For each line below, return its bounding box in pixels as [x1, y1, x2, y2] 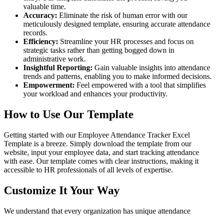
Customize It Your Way [4, 184, 120, 197]
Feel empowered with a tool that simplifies [75, 81, 206, 90]
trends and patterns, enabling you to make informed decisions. [23, 72, 212, 81]
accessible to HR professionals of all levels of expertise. [4, 165, 173, 174]
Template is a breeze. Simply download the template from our [4, 139, 191, 148]
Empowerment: [23, 81, 75, 90]
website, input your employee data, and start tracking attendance [4, 148, 199, 156]
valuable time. [23, 2, 66, 11]
